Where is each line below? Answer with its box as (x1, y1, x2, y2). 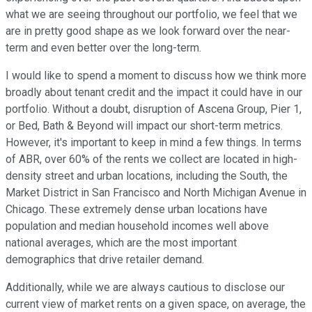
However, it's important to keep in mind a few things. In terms (6, 136, 302, 150)
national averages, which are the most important (6, 236, 237, 250)
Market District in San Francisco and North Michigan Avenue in (6, 186, 306, 200)
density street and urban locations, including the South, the (6, 169, 288, 183)
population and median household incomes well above (6, 219, 269, 233)
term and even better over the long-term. (6, 41, 201, 55)
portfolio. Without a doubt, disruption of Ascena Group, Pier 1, (6, 102, 302, 116)
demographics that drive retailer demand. (6, 253, 204, 267)
